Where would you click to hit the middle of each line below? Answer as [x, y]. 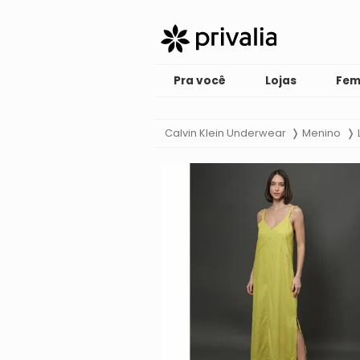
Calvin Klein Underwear [225, 133]
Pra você [200, 81]
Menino [322, 133]
